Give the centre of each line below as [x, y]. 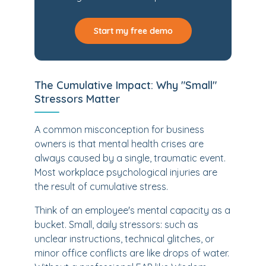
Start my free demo [133, 31]
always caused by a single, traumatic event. [130, 158]
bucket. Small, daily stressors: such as [116, 224]
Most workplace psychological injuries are [126, 172]
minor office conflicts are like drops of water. [132, 253]
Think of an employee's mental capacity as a [132, 210]
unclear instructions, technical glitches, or [124, 239]
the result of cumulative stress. [101, 186]
